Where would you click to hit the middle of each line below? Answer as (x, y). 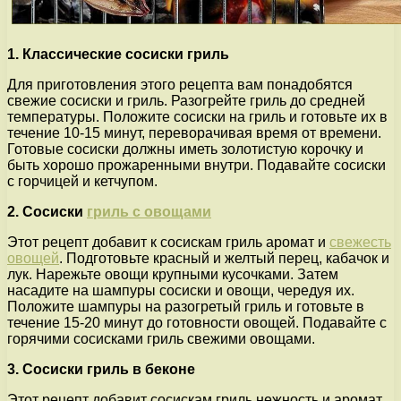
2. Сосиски (47, 211)
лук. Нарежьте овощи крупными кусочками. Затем (173, 274)
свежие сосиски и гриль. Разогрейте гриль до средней (186, 100)
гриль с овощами (149, 211)
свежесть (360, 242)
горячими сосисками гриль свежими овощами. (161, 338)
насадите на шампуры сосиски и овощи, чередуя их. (181, 290)
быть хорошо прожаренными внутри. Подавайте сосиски (196, 165)
